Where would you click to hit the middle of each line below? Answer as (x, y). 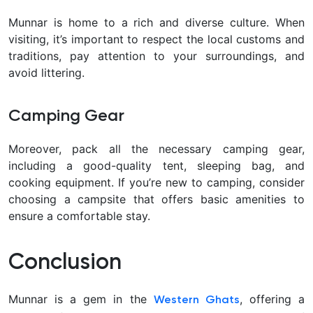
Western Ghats (196, 301)
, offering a (272, 299)
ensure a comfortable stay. (79, 216)
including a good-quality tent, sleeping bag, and (156, 166)
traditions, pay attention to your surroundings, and (156, 56)
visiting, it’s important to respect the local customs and (156, 39)
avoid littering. (46, 73)
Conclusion (65, 263)
